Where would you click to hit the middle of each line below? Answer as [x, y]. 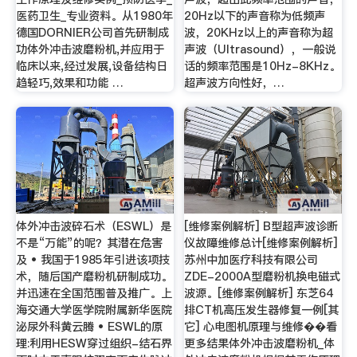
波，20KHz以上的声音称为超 [259, 32]
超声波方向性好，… [235, 82]
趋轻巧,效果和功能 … [69, 82]
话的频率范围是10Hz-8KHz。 [263, 66]
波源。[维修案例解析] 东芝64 [259, 294]
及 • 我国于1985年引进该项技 [92, 260]
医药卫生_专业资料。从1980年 [94, 16]
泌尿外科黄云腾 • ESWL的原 [89, 327]
